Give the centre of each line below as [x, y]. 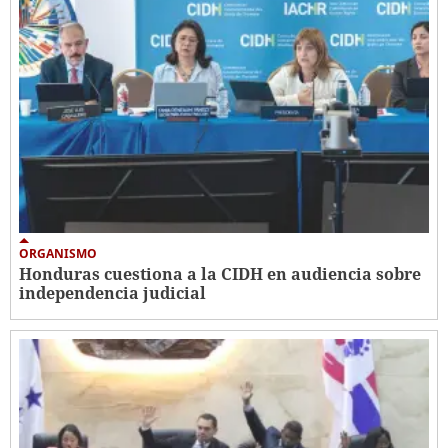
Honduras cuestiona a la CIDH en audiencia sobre [220, 274]
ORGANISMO [58, 254]
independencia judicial [112, 293]
